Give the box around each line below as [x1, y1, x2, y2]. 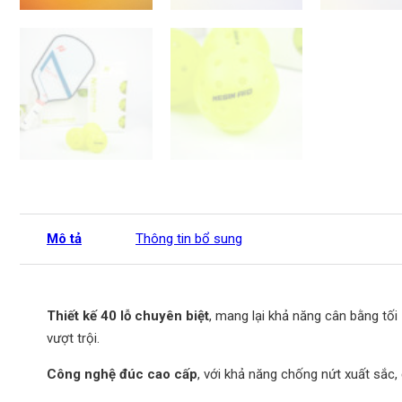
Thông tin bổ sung [135, 231, 242, 247]
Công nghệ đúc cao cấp [47, 366, 197, 382]
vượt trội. [47, 330, 100, 346]
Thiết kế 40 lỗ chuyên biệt [47, 308, 209, 324]
